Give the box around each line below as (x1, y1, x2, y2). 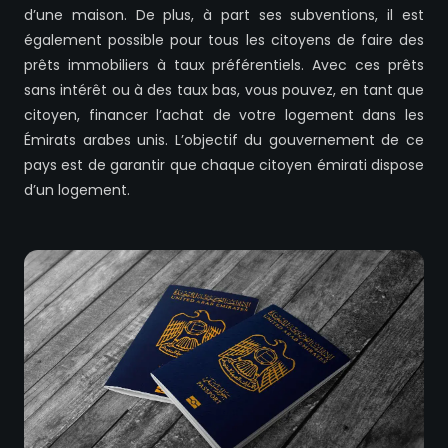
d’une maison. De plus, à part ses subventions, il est (24, 5, 424, 26)
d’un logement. (24, 180, 130, 201)
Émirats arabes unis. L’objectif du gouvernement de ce (24, 130, 424, 151)
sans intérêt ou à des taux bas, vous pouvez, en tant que (24, 80, 424, 101)
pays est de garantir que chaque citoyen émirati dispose (24, 155, 424, 176)
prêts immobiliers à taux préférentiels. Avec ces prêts (24, 55, 424, 76)
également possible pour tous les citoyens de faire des (24, 30, 424, 51)
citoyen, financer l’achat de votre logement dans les (24, 105, 424, 126)
